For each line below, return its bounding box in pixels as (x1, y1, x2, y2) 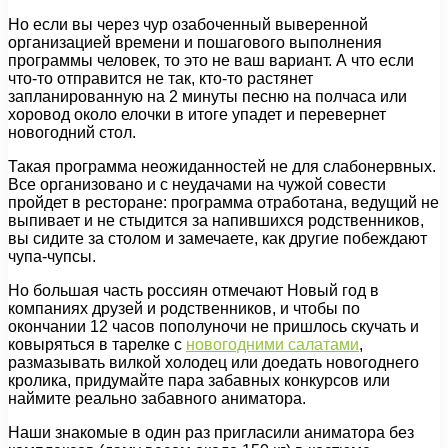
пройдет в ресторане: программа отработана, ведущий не (8, 193, 439, 211)
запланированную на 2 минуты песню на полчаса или (8, 87, 407, 105)
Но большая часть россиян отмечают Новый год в (8, 281, 379, 299)
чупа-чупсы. (8, 247, 96, 265)
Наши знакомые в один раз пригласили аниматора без (8, 423, 414, 441)
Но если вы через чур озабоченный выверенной (8, 15, 368, 33)
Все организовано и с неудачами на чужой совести (8, 175, 386, 193)
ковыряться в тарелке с (8, 335, 186, 353)
